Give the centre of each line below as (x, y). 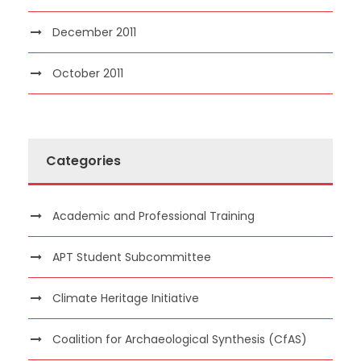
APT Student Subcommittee (132, 257)
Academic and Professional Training (154, 216)
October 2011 (88, 73)
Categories (83, 160)
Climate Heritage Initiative (126, 298)
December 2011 (94, 32)
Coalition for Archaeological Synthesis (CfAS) (180, 339)
